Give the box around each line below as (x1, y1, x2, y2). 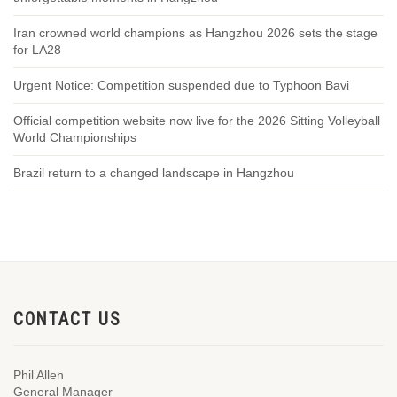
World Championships (13, 130, 136, 144)
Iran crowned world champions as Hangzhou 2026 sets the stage (13, 26, 378, 40)
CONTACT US (13, 309, 121, 330)
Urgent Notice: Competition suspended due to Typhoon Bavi (13, 78, 349, 92)
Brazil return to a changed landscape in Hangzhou (13, 166, 294, 180)
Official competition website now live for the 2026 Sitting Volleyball (13, 113, 380, 128)
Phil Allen (13, 368, 64, 382)
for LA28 (13, 43, 61, 57)
